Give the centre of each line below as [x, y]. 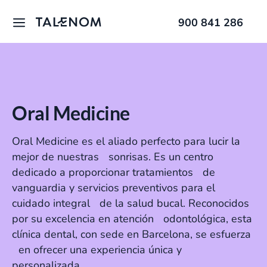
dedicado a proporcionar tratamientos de [114, 172]
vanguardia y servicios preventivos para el [114, 188]
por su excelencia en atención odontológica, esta [132, 219]
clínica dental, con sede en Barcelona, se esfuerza [131, 234]
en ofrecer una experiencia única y [97, 250]
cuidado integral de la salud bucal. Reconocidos [131, 203]
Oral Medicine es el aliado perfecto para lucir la [126, 141]
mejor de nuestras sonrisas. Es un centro [113, 157]
